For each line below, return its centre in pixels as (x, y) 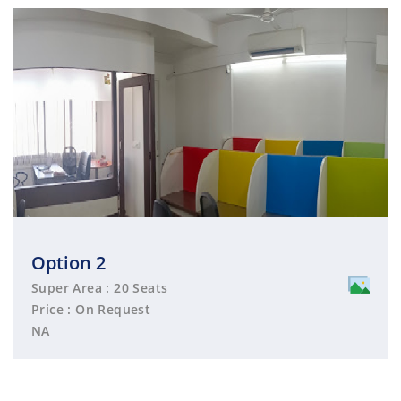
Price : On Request (91, 309)
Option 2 (68, 262)
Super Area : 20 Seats (100, 287)
